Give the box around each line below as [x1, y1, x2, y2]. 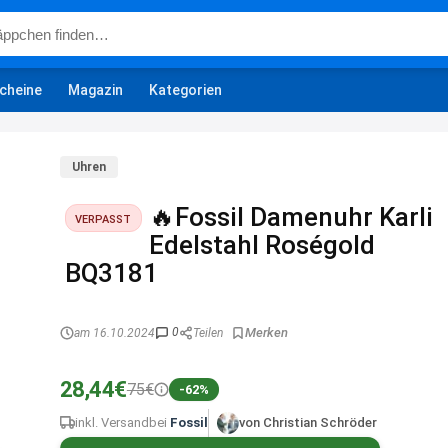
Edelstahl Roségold [149, 230, 376, 260]
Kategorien [149, 81, 222, 98]
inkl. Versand [74, 415, 149, 430]
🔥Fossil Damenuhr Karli [149, 202, 434, 232]
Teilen [192, 325, 223, 340]
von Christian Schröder [238, 415, 377, 430]
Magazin [68, 81, 123, 98]
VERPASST [75, 212, 132, 226]
